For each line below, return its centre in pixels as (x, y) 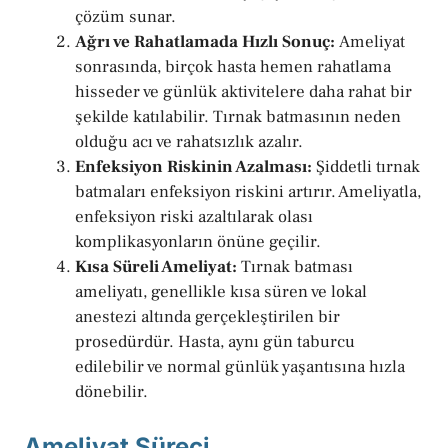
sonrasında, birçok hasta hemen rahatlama (233, 67)
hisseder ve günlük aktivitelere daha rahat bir (243, 92)
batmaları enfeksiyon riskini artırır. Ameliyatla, (248, 192)
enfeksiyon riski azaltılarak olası (194, 217)
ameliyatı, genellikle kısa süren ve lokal (221, 292)
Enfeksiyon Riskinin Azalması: (193, 167)
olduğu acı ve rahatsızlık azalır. (189, 142)
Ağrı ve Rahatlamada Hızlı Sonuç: (205, 42)
